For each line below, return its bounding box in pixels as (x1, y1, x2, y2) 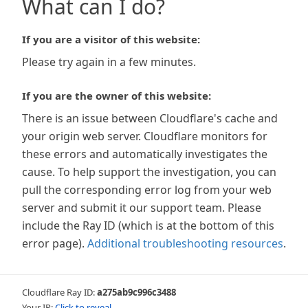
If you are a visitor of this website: (22, 32, 200, 46)
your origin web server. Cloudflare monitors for (22, 129, 267, 144)
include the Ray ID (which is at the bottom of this (22, 218, 274, 233)
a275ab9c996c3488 (97, 286, 176, 298)
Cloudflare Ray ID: (22, 286, 97, 298)
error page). (22, 236, 85, 251)
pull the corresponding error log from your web (22, 182, 272, 197)
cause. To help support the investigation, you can (22, 164, 276, 179)
